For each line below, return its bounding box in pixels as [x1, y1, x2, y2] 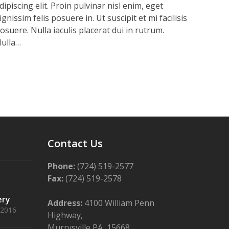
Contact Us [48, 136, 103, 151]
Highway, [48, 210, 83, 221]
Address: [48, 197, 83, 209]
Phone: [48, 161, 76, 172]
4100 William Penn [82, 197, 155, 209]
